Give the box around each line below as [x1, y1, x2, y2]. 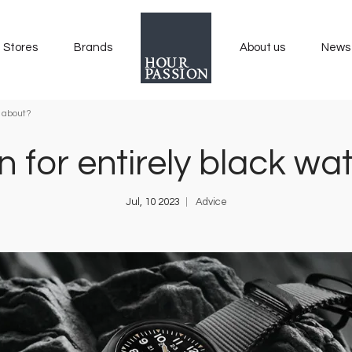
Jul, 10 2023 [125, 196, 180, 207]
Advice [195, 196, 227, 207]
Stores [3, 42, 38, 53]
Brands [74, 42, 112, 53]
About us [240, 42, 285, 53]
